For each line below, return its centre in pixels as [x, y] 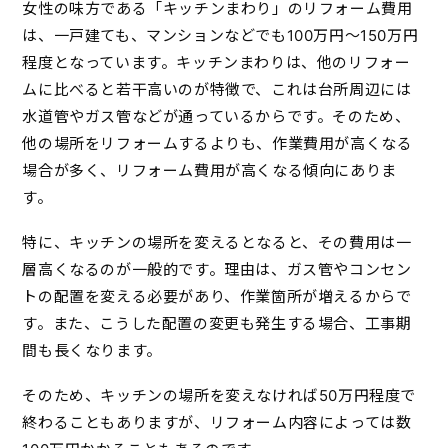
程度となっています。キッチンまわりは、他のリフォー [216, 62]
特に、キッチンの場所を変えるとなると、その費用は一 [217, 242]
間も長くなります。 [92, 350]
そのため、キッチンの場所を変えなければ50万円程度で [219, 395]
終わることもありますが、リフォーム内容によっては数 [217, 422]
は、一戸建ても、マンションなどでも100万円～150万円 [220, 35]
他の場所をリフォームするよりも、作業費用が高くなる [217, 143]
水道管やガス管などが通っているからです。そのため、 [216, 116]
